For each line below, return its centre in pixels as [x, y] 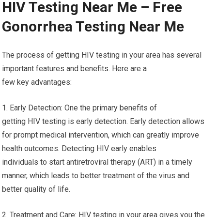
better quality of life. [36, 189]
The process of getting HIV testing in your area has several [102, 55]
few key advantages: [37, 82]
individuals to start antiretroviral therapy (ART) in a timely [97, 162]
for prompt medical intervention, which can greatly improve [101, 135]
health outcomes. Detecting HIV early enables [79, 149]
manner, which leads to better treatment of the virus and [96, 176]
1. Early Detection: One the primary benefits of [80, 108]
